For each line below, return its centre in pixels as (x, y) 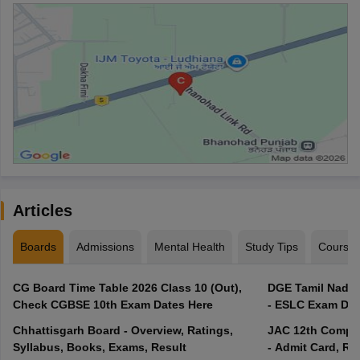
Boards (38, 246)
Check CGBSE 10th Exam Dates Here (112, 304)
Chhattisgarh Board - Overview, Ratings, (123, 330)
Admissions (105, 246)
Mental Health (189, 246)
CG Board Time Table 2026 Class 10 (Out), (127, 287)
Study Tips (271, 246)
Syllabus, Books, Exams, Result (99, 347)
